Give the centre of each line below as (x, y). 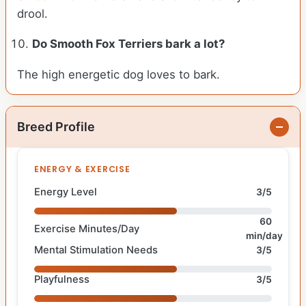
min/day (264, 236)
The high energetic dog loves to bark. (119, 75)
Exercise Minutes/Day (87, 228)
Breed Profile (56, 127)
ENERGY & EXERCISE (82, 169)
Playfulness (62, 280)
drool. (34, 14)
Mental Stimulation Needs (96, 250)
